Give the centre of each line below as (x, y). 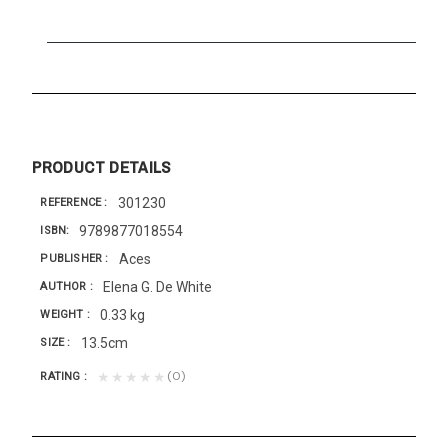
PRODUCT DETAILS (101, 166)
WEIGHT (63, 315)
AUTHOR (65, 287)
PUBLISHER (73, 259)
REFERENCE (72, 203)
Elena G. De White (158, 286)
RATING (62, 377)
